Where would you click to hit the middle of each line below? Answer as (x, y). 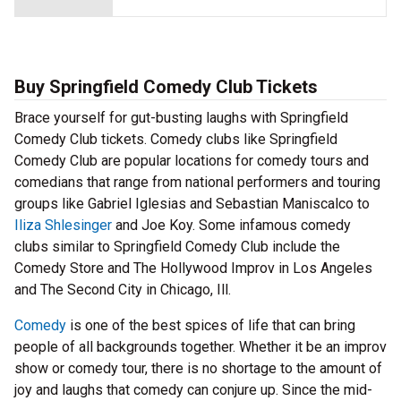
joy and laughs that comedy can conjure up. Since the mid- (193, 390)
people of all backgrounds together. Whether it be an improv (200, 347)
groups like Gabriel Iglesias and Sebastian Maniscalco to (192, 204)
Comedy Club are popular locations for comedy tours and (192, 161)
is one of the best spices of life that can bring (211, 325)
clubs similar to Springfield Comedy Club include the (177, 247)
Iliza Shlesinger (63, 225)
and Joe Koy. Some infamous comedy (231, 225)
